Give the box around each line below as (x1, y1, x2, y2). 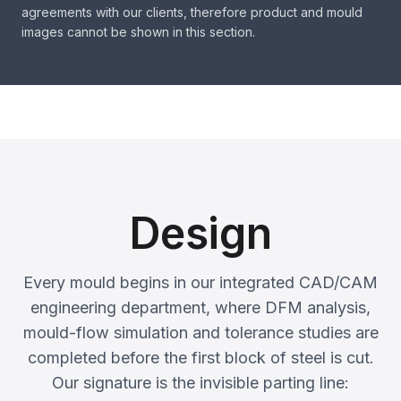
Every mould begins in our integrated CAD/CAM (23, 273, 378, 292)
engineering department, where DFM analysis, (30, 298, 371, 317)
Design (128, 207, 273, 260)
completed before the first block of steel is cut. (27, 348, 374, 367)
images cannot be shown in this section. (21, 24, 255, 39)
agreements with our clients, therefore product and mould (21, 4, 363, 20)
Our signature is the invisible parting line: (52, 373, 349, 392)
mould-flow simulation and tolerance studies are (22, 323, 379, 342)
